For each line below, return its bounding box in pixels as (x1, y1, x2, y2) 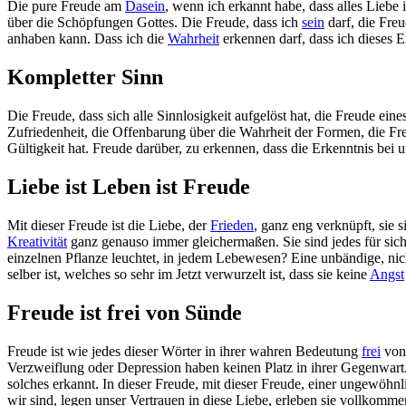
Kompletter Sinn (7, 65, 163, 90)
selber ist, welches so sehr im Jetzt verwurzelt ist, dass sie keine (7, 266, 370, 282)
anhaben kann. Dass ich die (7, 31, 168, 47)
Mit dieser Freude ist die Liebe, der (7, 217, 210, 233)
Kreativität (7, 233, 67, 249)
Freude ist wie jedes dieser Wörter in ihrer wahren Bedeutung (7, 343, 362, 359)
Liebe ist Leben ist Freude (7, 174, 250, 198)
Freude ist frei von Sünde (7, 300, 242, 324)
